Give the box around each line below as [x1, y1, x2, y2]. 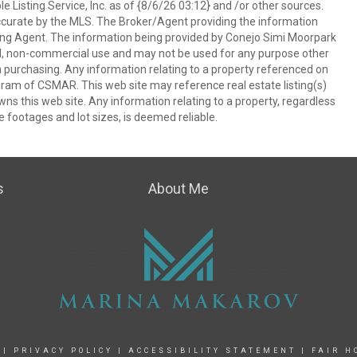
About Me [147, 180, 209, 197]
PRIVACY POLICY [13, 347, 113, 355]
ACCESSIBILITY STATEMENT [127, 347, 296, 355]
